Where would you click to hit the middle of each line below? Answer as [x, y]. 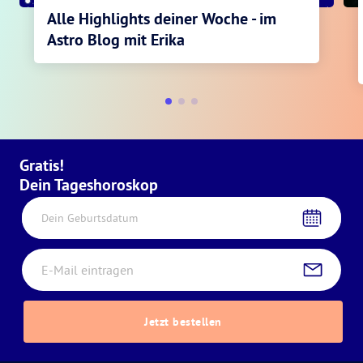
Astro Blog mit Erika [116, 40]
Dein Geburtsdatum [90, 218]
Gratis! [42, 166]
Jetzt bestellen [183, 322]
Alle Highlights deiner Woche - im [162, 19]
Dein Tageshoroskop [89, 185]
